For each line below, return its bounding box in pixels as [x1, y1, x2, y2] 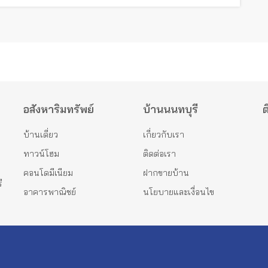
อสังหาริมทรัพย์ [23, 102, 94, 117]
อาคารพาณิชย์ [23, 187, 76, 198]
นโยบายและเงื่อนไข [143, 187, 214, 198]
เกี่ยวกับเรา [143, 129, 184, 141]
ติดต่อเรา [143, 148, 176, 160]
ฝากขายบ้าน [143, 167, 189, 179]
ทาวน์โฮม [23, 148, 59, 160]
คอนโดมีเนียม [23, 167, 73, 179]
